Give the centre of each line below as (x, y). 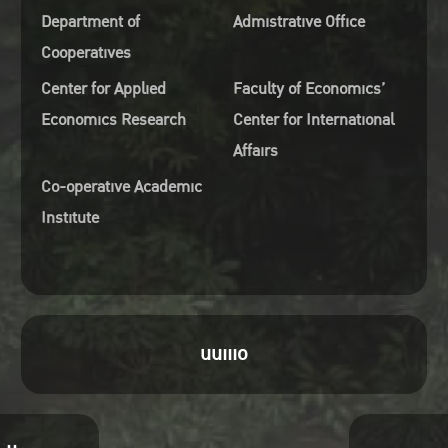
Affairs (255, 150)
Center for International (313, 119)
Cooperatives (85, 52)
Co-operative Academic (121, 186)
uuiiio (223, 353)
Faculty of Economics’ (308, 88)
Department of (90, 21)
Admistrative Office (298, 21)
